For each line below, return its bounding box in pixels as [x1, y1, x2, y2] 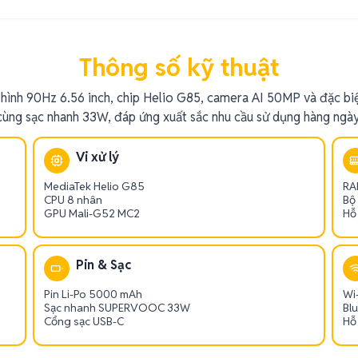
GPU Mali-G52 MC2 [44, 206, 141, 221]
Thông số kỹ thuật [79, 52, 279, 83]
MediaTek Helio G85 [44, 179, 145, 193]
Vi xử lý [76, 149, 120, 165]
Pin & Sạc [76, 257, 132, 273]
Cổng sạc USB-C [44, 314, 125, 328]
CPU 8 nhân [44, 193, 103, 207]
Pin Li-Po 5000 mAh [44, 287, 143, 301]
